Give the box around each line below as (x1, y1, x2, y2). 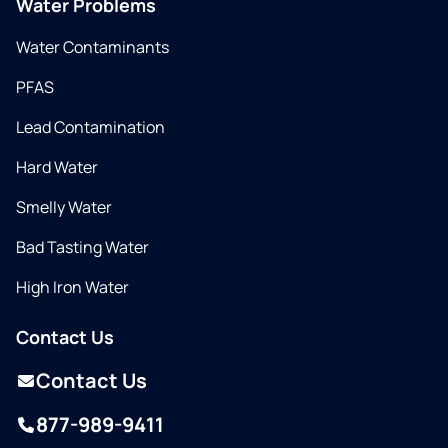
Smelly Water (16, 196, 112, 218)
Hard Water (16, 156, 98, 178)
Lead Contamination (16, 116, 165, 138)
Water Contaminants (16, 36, 169, 58)
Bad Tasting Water (16, 236, 149, 258)
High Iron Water (16, 276, 129, 298)
